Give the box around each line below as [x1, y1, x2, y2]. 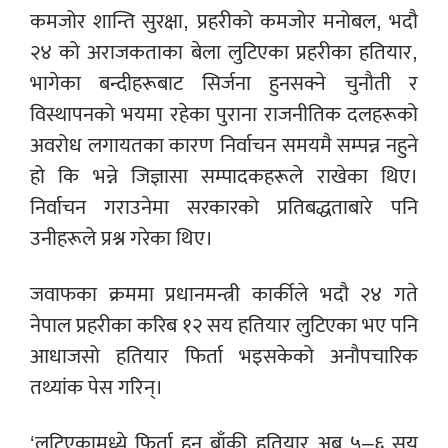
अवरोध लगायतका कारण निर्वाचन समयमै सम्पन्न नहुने [30, 128, 418, 164]
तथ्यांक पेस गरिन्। [30, 370, 163, 406]
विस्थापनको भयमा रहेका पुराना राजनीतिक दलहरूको [30, 97, 418, 133]
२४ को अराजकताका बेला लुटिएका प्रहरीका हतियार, [30, 35, 418, 71]
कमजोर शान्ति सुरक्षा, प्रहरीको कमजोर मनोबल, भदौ [30, 4, 418, 40]
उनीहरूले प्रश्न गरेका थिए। [30, 221, 213, 257]
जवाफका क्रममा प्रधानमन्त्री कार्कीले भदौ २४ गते [30, 277, 418, 313]
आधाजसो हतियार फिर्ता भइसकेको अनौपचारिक [30, 339, 418, 375]
